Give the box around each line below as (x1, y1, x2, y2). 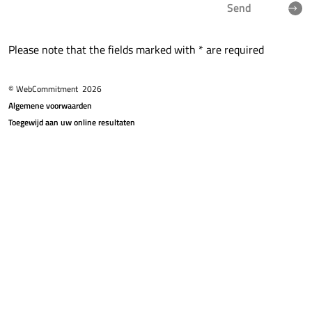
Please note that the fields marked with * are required (8, 41, 264, 58)
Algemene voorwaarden (8, 99, 92, 113)
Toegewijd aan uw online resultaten (8, 116, 135, 130)
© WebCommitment (8, 82, 82, 96)
